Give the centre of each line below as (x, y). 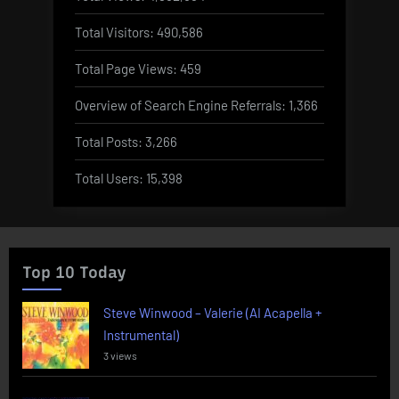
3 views (120, 356)
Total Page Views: (127, 68)
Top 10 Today (74, 272)
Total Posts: (110, 141)
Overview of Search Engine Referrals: (182, 105)
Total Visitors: (116, 32)
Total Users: (110, 178)
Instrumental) (141, 335)
